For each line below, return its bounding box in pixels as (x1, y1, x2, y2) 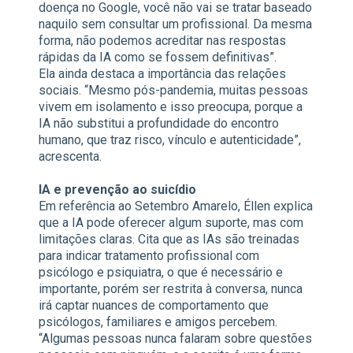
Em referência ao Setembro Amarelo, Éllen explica (39, 199, 313, 214)
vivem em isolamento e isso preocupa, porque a (39, 99, 303, 115)
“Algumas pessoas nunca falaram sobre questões (39, 331, 312, 347)
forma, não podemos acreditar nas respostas (39, 33, 286, 49)
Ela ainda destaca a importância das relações (39, 66, 286, 82)
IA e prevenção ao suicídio (39, 182, 196, 198)
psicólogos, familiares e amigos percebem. (39, 314, 277, 330)
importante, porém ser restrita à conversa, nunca (39, 281, 303, 297)
